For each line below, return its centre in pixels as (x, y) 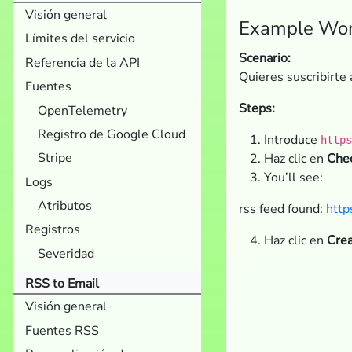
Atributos (65, 206)
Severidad (66, 253)
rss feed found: (282, 209)
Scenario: (265, 58)
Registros (53, 230)
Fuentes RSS (62, 330)
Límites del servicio (80, 39)
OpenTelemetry (82, 110)
